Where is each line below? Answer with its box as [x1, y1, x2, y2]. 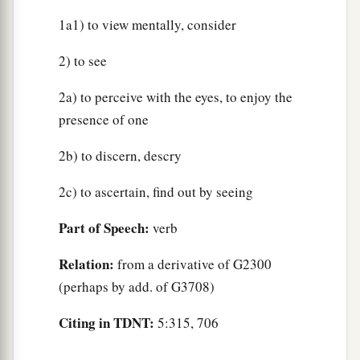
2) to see [59, 51, 107, 71]
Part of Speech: [59, 218, 149, 239]
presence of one [59, 110, 149, 129]
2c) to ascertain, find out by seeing [59, 182, 253, 202]
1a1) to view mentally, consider [59, 15, 236, 35]
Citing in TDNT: [59, 313, 154, 333]
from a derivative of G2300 [114, 255, 272, 274]
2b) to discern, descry [59, 146, 182, 166]
